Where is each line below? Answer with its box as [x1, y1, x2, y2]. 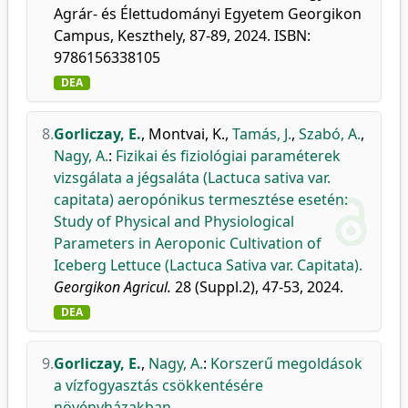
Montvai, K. [148, 124, 225, 144]
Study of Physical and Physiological [54, 211, 294, 231]
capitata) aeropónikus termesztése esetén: [54, 189, 348, 209]
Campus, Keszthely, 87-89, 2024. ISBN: [54, 25, 311, 46]
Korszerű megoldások [210, 353, 362, 373]
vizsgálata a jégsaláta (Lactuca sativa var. [54, 168, 331, 188]
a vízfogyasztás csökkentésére [54, 375, 263, 395]
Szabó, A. [299, 124, 361, 144]
